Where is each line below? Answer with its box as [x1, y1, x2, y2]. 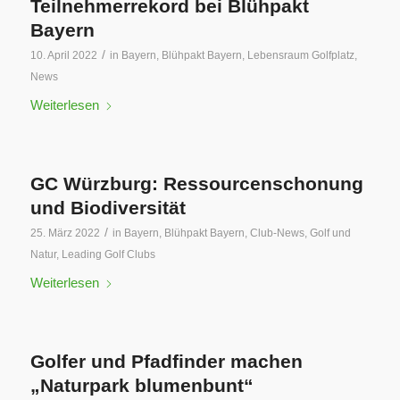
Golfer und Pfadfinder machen [29, 351, 303, 371]
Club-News [249, 227, 304, 239]
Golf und [309, 227, 351, 239]
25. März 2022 [29, 227, 100, 239]
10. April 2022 [29, 49, 97, 62]
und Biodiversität [29, 197, 186, 218]
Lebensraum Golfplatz [246, 49, 354, 62]
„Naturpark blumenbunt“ [29, 375, 254, 396]
